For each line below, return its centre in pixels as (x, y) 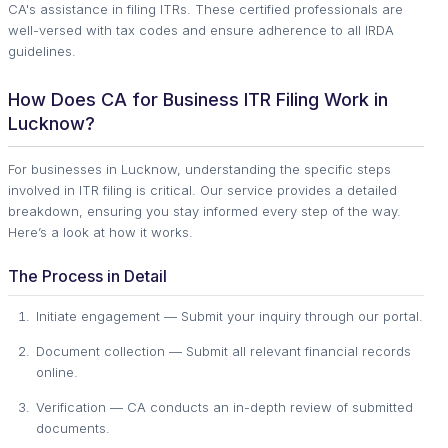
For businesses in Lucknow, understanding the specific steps (199, 168)
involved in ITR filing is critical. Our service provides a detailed (202, 189)
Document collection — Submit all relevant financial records (223, 350)
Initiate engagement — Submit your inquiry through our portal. (229, 315)
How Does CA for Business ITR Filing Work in (198, 99)
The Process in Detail (87, 275)
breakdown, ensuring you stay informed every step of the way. (204, 210)
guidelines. (42, 50)
